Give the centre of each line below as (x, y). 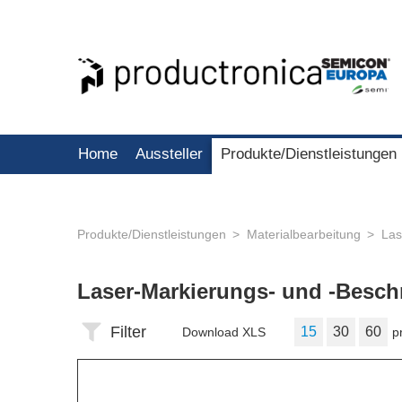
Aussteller (169, 154)
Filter (128, 332)
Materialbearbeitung (304, 234)
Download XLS (224, 332)
